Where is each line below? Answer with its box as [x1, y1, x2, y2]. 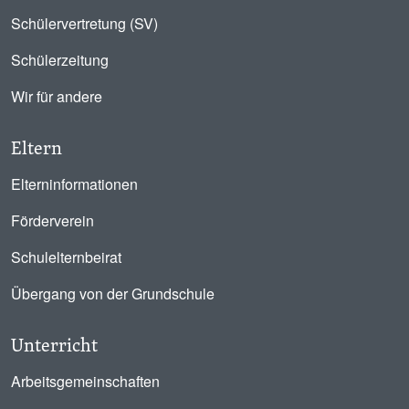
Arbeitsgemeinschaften [11, 371, 160, 392]
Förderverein [11, 210, 94, 231]
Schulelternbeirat [11, 246, 121, 267]
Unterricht [11, 331, 98, 358]
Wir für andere [11, 86, 102, 107]
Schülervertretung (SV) [11, 13, 158, 34]
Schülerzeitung [11, 49, 109, 70]
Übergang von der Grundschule [11, 283, 215, 304]
